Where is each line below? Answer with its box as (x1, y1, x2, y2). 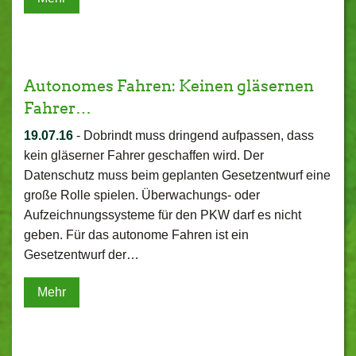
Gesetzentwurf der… (24, 248, 139, 261)
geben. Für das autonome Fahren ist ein (24, 228, 249, 242)
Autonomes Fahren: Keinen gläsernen (24, 76, 314, 95)
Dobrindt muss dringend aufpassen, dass (83, 129, 314, 142)
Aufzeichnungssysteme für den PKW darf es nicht (24, 208, 301, 222)
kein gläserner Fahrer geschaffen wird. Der (24, 149, 264, 162)
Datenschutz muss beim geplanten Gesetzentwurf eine (24, 168, 331, 182)
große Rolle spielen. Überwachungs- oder (24, 188, 260, 202)
